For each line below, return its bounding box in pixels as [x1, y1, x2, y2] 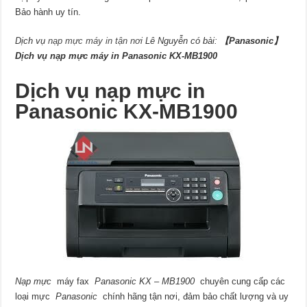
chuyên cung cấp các [197, 276, 286, 287]
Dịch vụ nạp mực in [15, 79, 206, 103]
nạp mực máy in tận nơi [48, 36, 143, 47]
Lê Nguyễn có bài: [143, 36, 221, 47]
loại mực [15, 291, 56, 302]
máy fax [54, 276, 95, 287]
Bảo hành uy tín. [15, 7, 82, 18]
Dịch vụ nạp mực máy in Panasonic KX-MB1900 [15, 51, 218, 62]
